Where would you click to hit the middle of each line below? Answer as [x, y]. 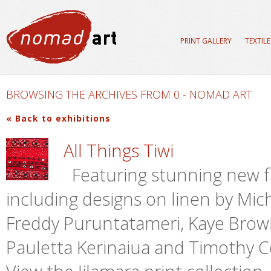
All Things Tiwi [119, 150]
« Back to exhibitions [58, 118]
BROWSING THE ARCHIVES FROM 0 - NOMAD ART [129, 94]
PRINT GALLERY [206, 41]
